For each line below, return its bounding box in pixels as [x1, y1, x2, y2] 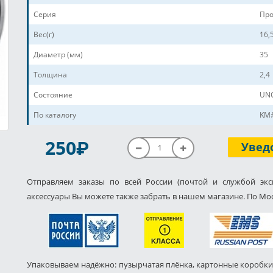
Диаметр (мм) [34, 49, 83, 60]
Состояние [34, 90, 73, 101]
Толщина [34, 69, 67, 80]
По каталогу [34, 110, 76, 121]
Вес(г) [34, 29, 54, 40]
